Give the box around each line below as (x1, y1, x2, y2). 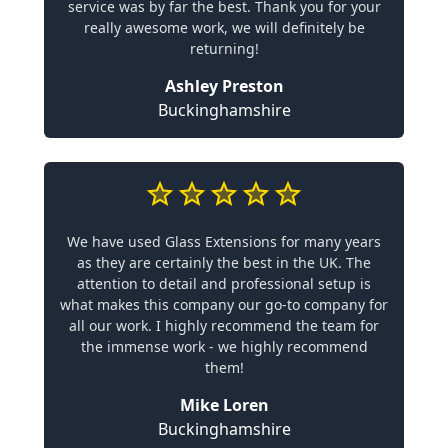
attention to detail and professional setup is (77, 273, 371, 293)
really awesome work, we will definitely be (83, 17, 365, 37)
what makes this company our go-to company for (60, 294, 388, 314)
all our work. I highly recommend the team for (69, 315, 379, 335)
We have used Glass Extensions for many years (67, 231, 381, 251)
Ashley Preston (164, 74, 284, 97)
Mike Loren (179, 393, 269, 416)
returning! (189, 38, 259, 58)
